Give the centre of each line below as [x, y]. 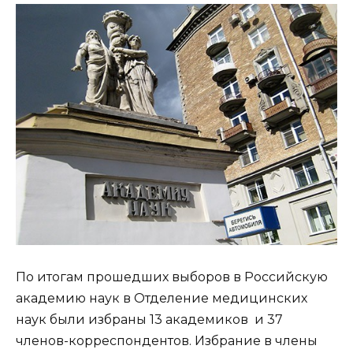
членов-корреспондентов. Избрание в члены [167, 340]
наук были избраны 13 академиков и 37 [149, 319]
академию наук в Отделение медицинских [162, 298]
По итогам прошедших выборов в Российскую [172, 277]
